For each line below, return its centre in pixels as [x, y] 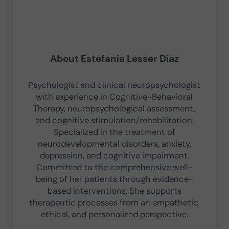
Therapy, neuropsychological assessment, [114, 108]
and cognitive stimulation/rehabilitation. [114, 120]
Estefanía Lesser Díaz [130, 58]
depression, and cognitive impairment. [114, 155]
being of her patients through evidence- [114, 179]
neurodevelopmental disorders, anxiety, [114, 143]
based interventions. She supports [114, 190]
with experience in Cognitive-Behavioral [114, 96]
